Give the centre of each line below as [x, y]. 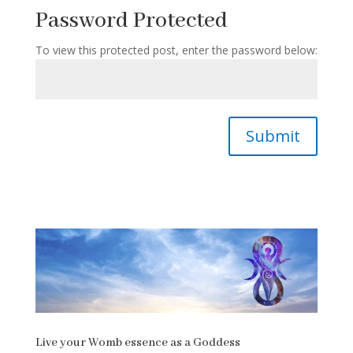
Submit [273, 136]
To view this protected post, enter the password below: [176, 50]
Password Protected [131, 20]
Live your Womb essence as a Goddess [137, 343]
